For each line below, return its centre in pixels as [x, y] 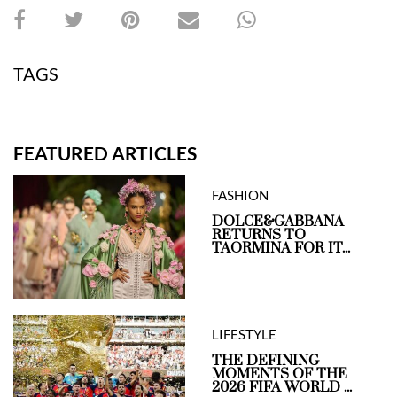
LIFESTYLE [244, 334]
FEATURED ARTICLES [105, 152]
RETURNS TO [259, 234]
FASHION [240, 195]
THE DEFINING [265, 360]
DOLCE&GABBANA [278, 221]
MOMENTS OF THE [280, 374]
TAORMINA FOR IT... [281, 248]
